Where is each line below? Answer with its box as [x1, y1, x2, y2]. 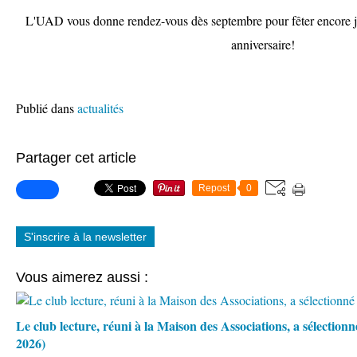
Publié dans [16, 100, 74, 116]
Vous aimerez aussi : [16, 269, 148, 285]
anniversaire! [231, 36, 295, 53]
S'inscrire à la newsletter [24, 230, 147, 243]
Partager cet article [16, 150, 136, 166]
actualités [77, 100, 124, 116]
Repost [198, 182, 229, 194]
